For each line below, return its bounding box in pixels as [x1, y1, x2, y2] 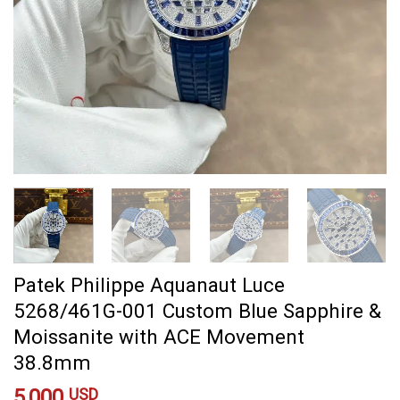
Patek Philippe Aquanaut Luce [13, 273, 285, 297]
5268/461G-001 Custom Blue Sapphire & [13, 299, 381, 323]
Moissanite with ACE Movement [13, 325, 304, 349]
